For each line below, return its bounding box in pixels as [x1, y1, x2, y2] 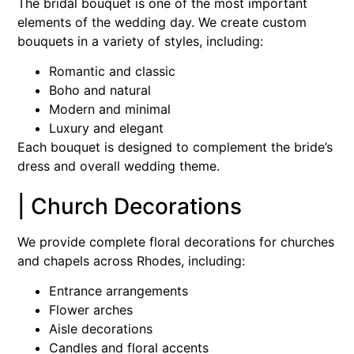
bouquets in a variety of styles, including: [17, 33, 263, 50]
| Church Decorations [17, 192, 242, 220]
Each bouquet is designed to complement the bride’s [17, 139, 333, 156]
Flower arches [49, 302, 133, 318]
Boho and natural [49, 82, 151, 99]
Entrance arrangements [49, 283, 188, 299]
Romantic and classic [49, 63, 175, 80]
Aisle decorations [49, 321, 153, 337]
